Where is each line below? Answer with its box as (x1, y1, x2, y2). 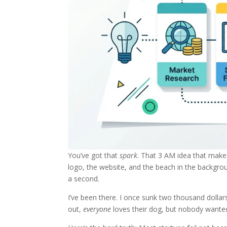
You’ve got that (68, 150, 120, 161)
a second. (68, 174, 100, 184)
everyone (83, 204, 111, 214)
